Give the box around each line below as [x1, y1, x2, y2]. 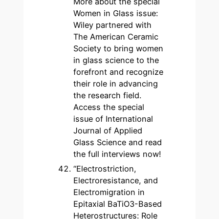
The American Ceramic [73, 32, 159, 42]
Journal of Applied [73, 126, 143, 135]
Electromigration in [73, 187, 145, 197]
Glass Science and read [73, 137, 162, 147]
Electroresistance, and [73, 175, 158, 185]
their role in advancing [73, 79, 158, 88]
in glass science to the [73, 55, 159, 65]
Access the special [73, 102, 145, 112]
